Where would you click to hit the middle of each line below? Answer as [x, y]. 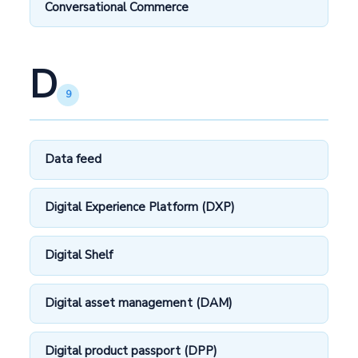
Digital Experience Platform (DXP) [140, 207]
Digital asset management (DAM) [139, 303]
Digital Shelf [79, 255]
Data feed [74, 159]
